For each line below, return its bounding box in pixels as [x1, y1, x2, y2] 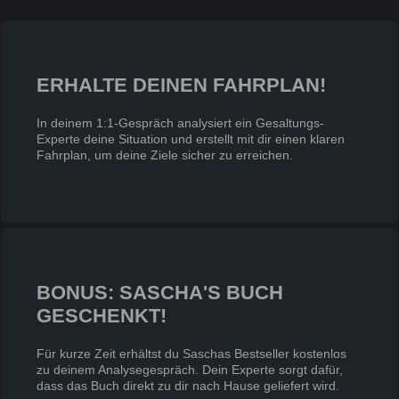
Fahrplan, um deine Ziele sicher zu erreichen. [37, 148, 293, 163]
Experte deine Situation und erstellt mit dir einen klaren [37, 132, 345, 147]
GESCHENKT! [37, 305, 167, 328]
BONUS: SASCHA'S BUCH [37, 281, 283, 305]
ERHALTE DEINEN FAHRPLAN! [37, 74, 326, 97]
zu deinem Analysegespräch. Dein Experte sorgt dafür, [37, 362, 343, 378]
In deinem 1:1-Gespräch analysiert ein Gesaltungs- [37, 116, 324, 131]
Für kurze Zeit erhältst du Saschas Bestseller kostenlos [37, 346, 346, 362]
